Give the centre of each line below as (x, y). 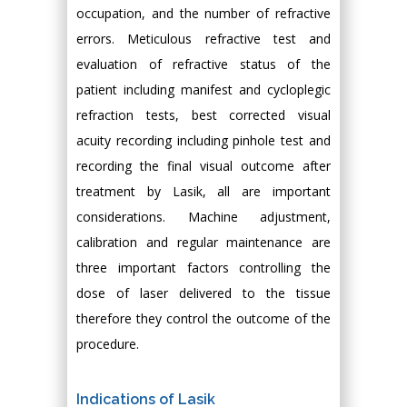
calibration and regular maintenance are (203, 242)
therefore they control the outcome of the (203, 318)
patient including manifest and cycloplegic (203, 89)
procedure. (108, 344)
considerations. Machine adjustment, (203, 217)
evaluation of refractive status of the (203, 64)
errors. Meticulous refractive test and (203, 39)
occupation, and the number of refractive (203, 13)
